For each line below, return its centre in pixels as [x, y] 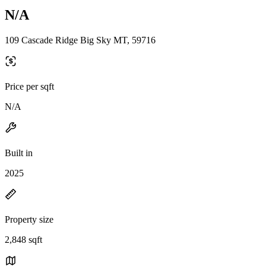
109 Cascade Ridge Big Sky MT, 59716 [80, 40]
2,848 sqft [23, 239]
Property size [29, 219]
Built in [19, 153]
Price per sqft [29, 86]
